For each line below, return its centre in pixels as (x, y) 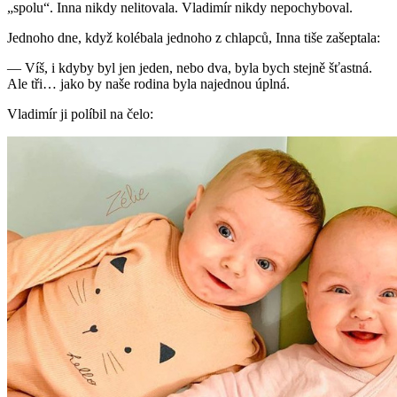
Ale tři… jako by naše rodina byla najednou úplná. (148, 84)
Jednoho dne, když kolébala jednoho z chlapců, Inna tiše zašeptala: (194, 38)
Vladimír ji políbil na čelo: (80, 114)
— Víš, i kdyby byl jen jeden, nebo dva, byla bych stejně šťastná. (190, 68)
